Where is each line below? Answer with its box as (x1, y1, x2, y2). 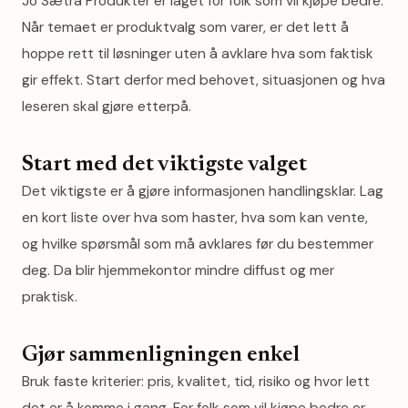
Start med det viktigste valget (22, 154, 307, 176)
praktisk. (22, 287, 77, 306)
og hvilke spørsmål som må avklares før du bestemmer (22, 234, 373, 253)
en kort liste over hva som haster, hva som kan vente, (22, 208, 368, 227)
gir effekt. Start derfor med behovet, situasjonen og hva (22, 70, 385, 89)
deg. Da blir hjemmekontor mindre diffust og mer (22, 260, 334, 280)
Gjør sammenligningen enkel (22, 344, 300, 366)
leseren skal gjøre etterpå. (22, 97, 191, 116)
